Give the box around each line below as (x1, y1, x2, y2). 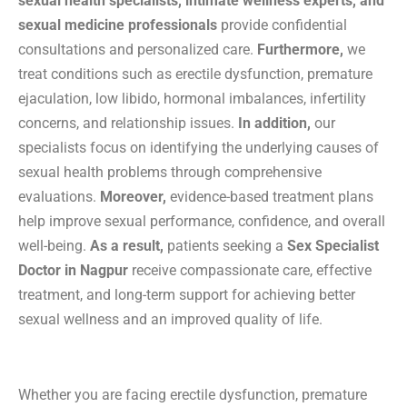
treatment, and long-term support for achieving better (18, 285, 355, 303)
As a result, (90, 236, 164, 254)
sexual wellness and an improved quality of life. (18, 310, 323, 328)
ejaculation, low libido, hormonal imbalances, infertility (18, 89, 366, 107)
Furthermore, (257, 40, 343, 58)
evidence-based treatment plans (166, 187, 373, 205)
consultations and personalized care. (18, 40, 257, 58)
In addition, (238, 114, 311, 132)
